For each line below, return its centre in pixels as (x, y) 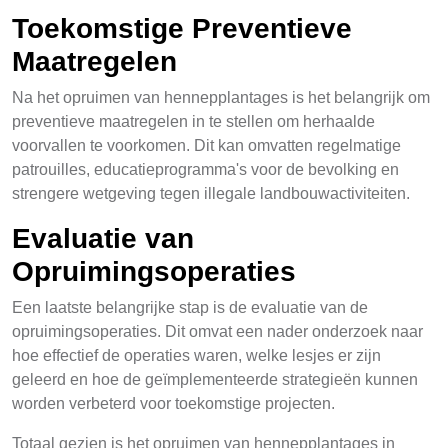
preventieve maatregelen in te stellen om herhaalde (193, 121)
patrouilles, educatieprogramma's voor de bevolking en (205, 169)
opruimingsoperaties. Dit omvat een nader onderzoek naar (217, 331)
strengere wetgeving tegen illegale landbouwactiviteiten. (211, 193)
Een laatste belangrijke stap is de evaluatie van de (190, 307)
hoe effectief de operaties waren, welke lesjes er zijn (196, 355)
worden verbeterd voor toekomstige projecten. (173, 403)
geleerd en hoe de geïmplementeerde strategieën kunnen (215, 379)
